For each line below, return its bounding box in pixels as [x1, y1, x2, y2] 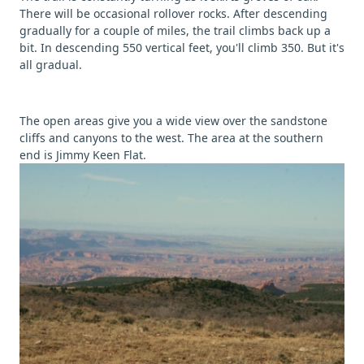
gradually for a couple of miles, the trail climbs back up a [19, 22, 331, 38]
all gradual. [19, 56, 82, 72]
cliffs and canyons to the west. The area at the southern [19, 129, 323, 145]
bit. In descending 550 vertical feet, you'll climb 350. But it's [19, 39, 344, 55]
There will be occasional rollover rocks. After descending [19, 5, 327, 21]
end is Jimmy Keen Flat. [19, 146, 146, 162]
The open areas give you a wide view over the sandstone [19, 112, 327, 128]
